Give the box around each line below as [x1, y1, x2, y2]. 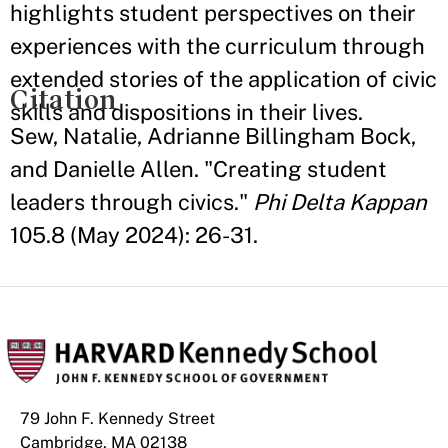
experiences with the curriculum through [10, 33, 425, 59]
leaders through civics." [10, 189, 253, 215]
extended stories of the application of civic [10, 66, 437, 92]
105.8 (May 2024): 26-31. [10, 222, 258, 248]
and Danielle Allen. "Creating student [10, 156, 387, 182]
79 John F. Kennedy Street [20, 409, 215, 428]
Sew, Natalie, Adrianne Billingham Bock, [10, 123, 416, 149]
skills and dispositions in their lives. [10, 99, 363, 125]
